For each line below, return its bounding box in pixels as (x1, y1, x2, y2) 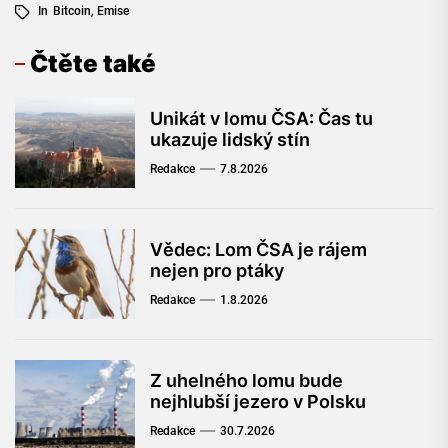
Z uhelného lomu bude (150, 370, 343, 392)
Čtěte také (30, 49, 156, 79)
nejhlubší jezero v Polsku (150, 391, 366, 413)
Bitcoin (53, 4, 91, 19)
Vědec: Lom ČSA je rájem (150, 239, 367, 261)
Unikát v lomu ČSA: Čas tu (150, 108, 373, 130)
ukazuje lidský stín (150, 129, 310, 151)
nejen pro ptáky (150, 260, 284, 282)
